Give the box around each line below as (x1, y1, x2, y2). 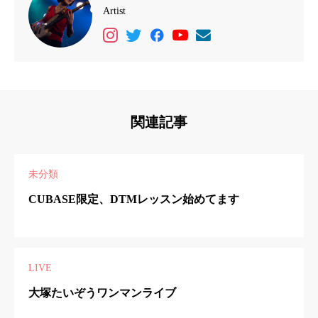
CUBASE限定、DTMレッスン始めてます (28, 192, 239, 205)
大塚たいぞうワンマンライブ (28, 287, 176, 300)
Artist (103, 6, 126, 17)
